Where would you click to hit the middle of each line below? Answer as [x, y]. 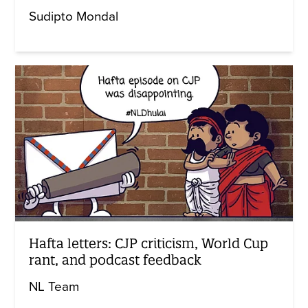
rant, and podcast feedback [115, 260]
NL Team [54, 286]
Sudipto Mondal [74, 17]
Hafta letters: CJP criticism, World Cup [149, 243]
